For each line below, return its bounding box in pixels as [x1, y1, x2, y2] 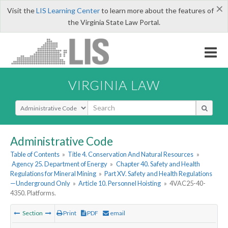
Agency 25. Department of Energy [12, 160, 108, 168]
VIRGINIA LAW [68, 77, 160, 93]
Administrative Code [10, 134, 113, 148]
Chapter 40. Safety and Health [116, 160, 200, 168]
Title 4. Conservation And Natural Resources [68, 150, 194, 159]
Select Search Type [15, 99, 76, 109]
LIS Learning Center [36, 6, 100, 15]
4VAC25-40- [169, 179, 206, 188]
